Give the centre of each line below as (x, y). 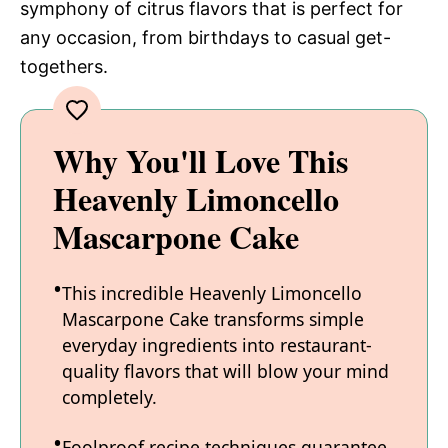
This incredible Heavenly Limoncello (212, 292)
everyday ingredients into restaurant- (217, 344)
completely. (109, 396)
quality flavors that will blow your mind (225, 370)
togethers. (64, 66)
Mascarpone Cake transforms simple (213, 318)
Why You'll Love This (200, 160)
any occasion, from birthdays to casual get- (205, 37)
